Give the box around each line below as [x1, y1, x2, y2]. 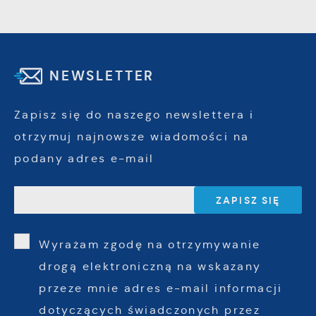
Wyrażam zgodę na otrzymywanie [39, 237, 261, 251]
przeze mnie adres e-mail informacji [39, 281, 283, 295]
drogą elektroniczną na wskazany [39, 259, 262, 273]
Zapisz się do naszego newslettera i [14, 107, 255, 121]
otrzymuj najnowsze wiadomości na [14, 129, 250, 143]
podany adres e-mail [14, 151, 154, 165]
